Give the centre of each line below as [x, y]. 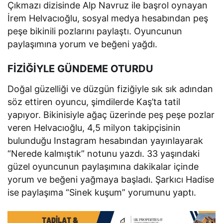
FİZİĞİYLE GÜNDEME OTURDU [80, 69]
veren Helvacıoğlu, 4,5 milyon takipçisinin [94, 128]
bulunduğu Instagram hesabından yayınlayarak [106, 141]
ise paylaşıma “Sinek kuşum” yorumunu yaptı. [102, 193]
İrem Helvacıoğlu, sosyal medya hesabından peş [108, 18]
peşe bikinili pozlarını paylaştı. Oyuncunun [95, 31]
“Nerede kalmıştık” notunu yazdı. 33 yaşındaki [104, 154]
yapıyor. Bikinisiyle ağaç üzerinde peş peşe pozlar [111, 115]
